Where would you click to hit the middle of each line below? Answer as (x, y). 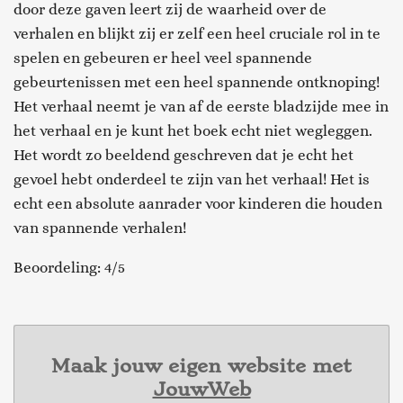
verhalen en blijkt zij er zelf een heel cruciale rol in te (197, 33)
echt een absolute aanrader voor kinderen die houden (198, 203)
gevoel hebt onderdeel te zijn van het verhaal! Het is (192, 179)
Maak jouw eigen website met (201, 366)
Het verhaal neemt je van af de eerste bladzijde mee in (201, 106)
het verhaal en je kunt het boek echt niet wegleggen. (193, 130)
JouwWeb (201, 390)
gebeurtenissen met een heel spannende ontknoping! (197, 81)
